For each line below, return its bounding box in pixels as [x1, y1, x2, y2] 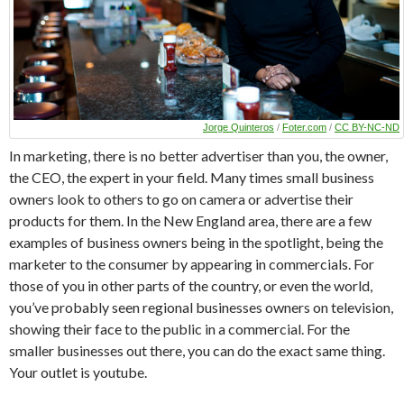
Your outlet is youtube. [9, 363, 147, 381]
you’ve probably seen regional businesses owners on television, [9, 298, 393, 316]
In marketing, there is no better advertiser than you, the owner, [9, 146, 388, 164]
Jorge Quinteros [203, 121, 274, 133]
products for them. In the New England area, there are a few [9, 211, 372, 229]
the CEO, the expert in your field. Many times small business [9, 168, 374, 186]
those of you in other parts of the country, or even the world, [9, 276, 372, 294]
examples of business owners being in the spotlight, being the [9, 233, 383, 251]
